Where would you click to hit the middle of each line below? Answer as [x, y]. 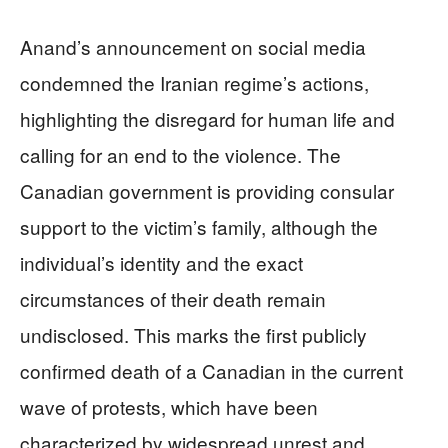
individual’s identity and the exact [161, 262]
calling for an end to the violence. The [180, 154]
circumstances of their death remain [173, 298]
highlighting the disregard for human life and [207, 118]
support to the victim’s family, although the [199, 226]
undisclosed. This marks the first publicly [193, 334]
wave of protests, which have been [169, 406]
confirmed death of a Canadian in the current [211, 370]
